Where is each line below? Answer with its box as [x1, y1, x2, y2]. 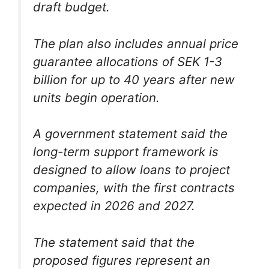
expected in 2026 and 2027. [33, 198, 195, 214]
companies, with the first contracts [33, 180, 235, 196]
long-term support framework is [33, 144, 219, 160]
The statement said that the [33, 234, 195, 250]
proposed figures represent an [33, 252, 210, 268]
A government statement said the [33, 126, 228, 142]
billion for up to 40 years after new [33, 71, 235, 87]
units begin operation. [33, 89, 160, 105]
